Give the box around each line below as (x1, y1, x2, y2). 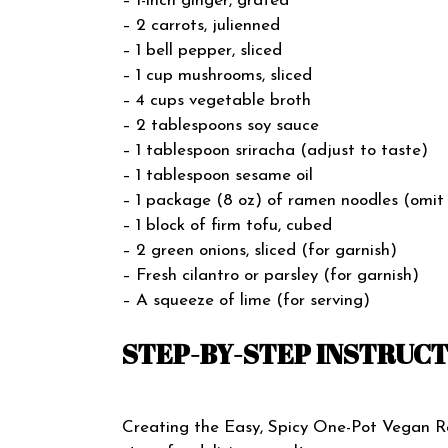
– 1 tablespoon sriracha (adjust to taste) (122, 141, 428, 159)
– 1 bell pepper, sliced (122, 41, 282, 59)
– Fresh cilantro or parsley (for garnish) (122, 266, 419, 284)
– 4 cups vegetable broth (122, 91, 311, 109)
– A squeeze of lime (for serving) (122, 291, 370, 309)
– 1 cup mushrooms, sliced (122, 66, 312, 84)
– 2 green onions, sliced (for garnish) (122, 241, 397, 259)
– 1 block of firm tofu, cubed (122, 216, 332, 234)
